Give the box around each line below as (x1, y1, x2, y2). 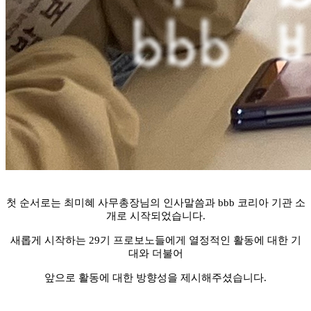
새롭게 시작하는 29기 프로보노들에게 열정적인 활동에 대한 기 (10, 234, 301, 246)
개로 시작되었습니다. (106, 210, 205, 221)
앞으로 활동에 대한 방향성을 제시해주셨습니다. (44, 271, 267, 283)
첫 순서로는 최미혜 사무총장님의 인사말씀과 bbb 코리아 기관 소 (6, 196, 305, 208)
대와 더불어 (128, 247, 183, 259)
